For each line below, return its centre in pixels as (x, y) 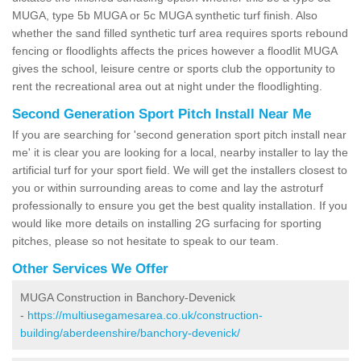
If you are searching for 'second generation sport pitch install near (179, 134)
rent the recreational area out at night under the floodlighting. (167, 86)
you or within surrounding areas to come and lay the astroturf (168, 187)
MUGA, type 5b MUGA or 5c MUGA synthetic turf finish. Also (165, 15)
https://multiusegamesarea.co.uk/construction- (145, 315)
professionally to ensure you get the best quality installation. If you (180, 205)
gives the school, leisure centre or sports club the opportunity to (174, 68)
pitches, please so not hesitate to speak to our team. (145, 241)
